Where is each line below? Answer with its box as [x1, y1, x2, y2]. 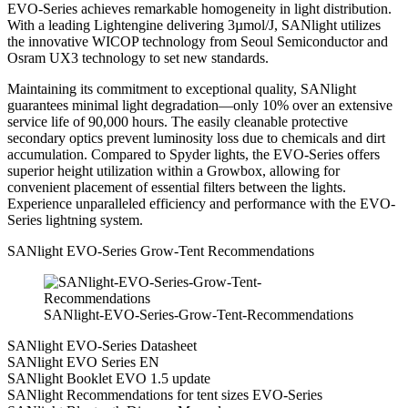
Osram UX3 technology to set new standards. [7, 49, 269, 66]
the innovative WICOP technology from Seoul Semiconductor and [7, 33, 388, 49]
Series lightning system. [7, 211, 143, 228]
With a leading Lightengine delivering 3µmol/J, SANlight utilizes [7, 16, 381, 33]
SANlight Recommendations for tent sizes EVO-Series [7, 386, 322, 403]
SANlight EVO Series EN [7, 353, 159, 370]
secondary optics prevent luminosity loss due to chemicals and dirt [7, 129, 385, 146]
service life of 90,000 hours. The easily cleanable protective [7, 113, 348, 129]
